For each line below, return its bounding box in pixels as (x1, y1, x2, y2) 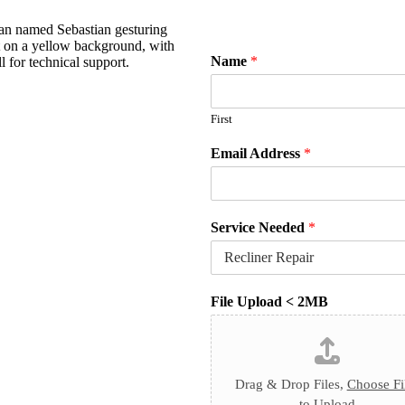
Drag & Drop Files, (234, 376, 347, 391)
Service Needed (210, 219, 308, 235)
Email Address (210, 145, 304, 161)
